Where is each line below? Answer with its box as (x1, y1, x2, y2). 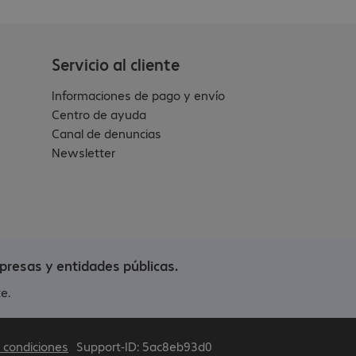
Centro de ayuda (52, 105, 147, 122)
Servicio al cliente (52, 52, 180, 75)
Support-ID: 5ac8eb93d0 (76, 337, 212, 354)
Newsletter (52, 143, 116, 161)
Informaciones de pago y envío (52, 86, 226, 103)
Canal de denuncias (52, 124, 162, 141)
